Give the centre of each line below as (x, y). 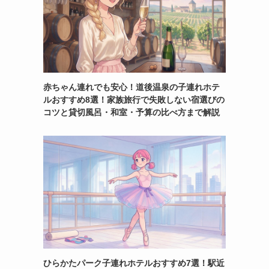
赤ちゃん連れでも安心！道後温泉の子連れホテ (131, 87)
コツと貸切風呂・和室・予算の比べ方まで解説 (131, 113)
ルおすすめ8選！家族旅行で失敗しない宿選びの (134, 100)
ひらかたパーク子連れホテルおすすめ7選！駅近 (134, 263)
